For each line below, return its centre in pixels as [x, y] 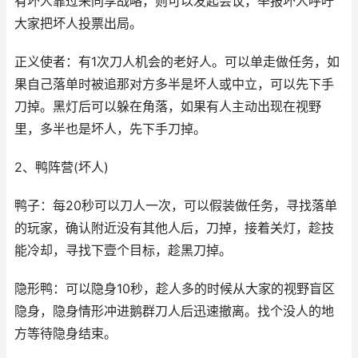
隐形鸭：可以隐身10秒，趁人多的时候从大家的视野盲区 [175, 289]
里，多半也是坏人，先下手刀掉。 [110, 129]
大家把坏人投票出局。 [78, 24]
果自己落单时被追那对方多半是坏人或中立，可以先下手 [174, 84]
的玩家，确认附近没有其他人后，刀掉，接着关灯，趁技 [174, 228]
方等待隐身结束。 [66, 334]
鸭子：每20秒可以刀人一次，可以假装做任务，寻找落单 [176, 206]
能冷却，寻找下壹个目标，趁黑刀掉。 [123, 251]
